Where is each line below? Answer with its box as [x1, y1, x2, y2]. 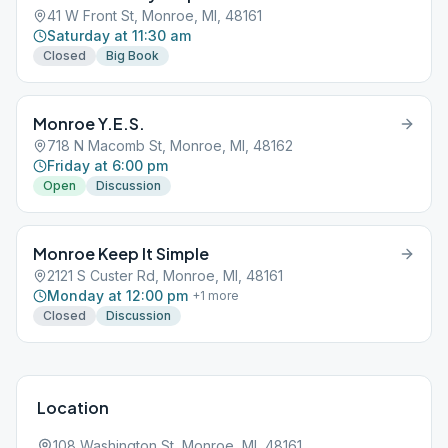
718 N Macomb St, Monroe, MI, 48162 [47, 137, 293, 154]
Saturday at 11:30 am [47, 27, 191, 44]
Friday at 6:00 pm [47, 157, 168, 174]
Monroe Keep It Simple [33, 243, 209, 264]
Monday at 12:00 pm [47, 287, 188, 304]
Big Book [106, 48, 159, 63]
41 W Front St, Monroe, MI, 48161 [47, 7, 262, 24]
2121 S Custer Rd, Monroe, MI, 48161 [47, 267, 283, 284]
